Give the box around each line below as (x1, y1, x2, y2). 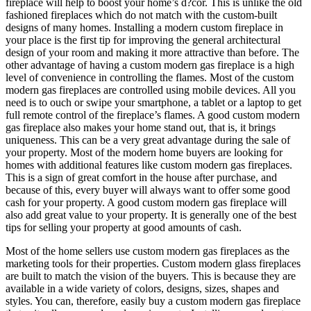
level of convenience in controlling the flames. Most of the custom (6, 71, 294, 83)
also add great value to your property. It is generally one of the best (6, 208, 296, 221)
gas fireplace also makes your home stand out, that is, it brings (6, 121, 276, 133)
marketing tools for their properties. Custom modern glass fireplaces (6, 257, 301, 269)
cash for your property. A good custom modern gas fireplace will (6, 196, 287, 208)
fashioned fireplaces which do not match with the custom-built (6, 8, 277, 21)
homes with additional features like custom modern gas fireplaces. (6, 158, 292, 171)
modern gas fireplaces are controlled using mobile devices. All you (6, 83, 296, 96)
